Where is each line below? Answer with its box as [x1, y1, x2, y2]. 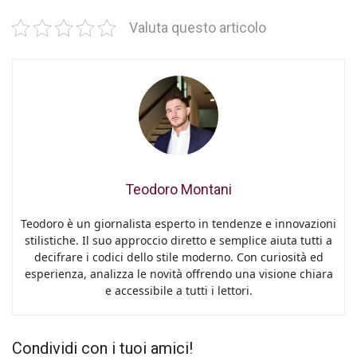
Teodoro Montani [125, 181, 232, 198]
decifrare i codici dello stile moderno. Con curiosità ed [33, 249, 324, 265]
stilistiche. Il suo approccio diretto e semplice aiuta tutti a [25, 233, 332, 248]
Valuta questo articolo [129, 20, 266, 36]
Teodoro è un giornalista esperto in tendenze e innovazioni [21, 216, 336, 231]
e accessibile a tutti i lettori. [104, 283, 253, 298]
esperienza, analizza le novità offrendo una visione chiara [24, 266, 333, 281]
